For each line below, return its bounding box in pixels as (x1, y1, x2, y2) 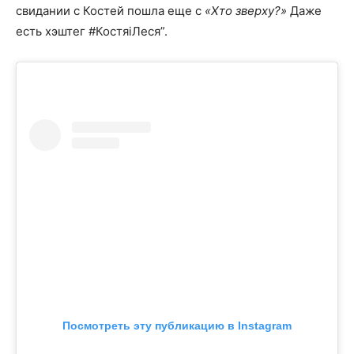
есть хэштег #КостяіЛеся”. (16, 24, 168, 40)
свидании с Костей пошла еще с (16, 3, 205, 19)
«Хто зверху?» (205, 3, 287, 19)
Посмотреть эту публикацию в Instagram (62, 319, 292, 333)
